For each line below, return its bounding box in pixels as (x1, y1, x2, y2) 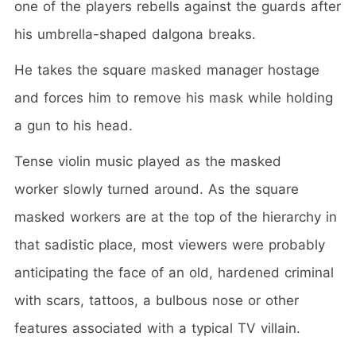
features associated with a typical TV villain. (14, 319, 300, 336)
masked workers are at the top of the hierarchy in (14, 208, 337, 225)
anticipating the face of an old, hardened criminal (14, 264, 334, 281)
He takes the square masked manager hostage (14, 61, 319, 78)
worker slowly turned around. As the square (14, 180, 299, 197)
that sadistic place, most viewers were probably (14, 236, 325, 253)
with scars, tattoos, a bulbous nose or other (14, 292, 299, 308)
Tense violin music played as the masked (14, 153, 281, 169)
